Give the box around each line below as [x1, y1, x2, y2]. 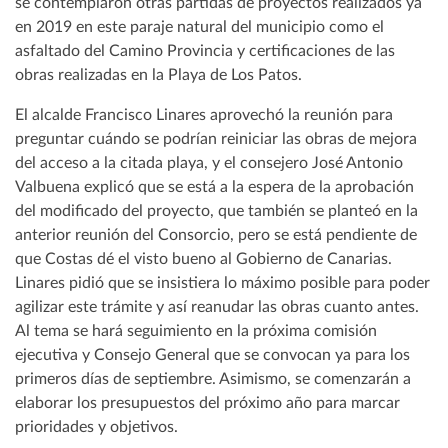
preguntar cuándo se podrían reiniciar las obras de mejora [15, 131, 417, 148]
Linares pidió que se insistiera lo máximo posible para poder [15, 275, 430, 292]
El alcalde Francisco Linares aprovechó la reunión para [15, 107, 393, 124]
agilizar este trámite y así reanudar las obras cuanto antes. [15, 299, 419, 316]
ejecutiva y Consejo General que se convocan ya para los [15, 347, 410, 364]
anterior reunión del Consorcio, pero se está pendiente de [15, 227, 417, 244]
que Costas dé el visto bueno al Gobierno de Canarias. [15, 251, 392, 268]
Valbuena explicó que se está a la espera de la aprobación [15, 179, 414, 196]
